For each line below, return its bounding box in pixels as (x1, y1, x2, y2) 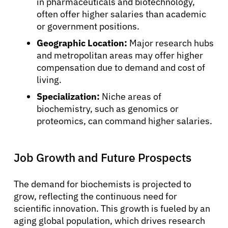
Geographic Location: (37, 37, 127, 49)
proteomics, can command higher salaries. (37, 115, 212, 127)
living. (37, 73, 62, 85)
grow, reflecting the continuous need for (14, 190, 177, 202)
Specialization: (37, 90, 100, 102)
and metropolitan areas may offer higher (37, 49, 203, 61)
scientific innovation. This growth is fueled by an (14, 202, 210, 214)
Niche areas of (100, 90, 161, 102)
